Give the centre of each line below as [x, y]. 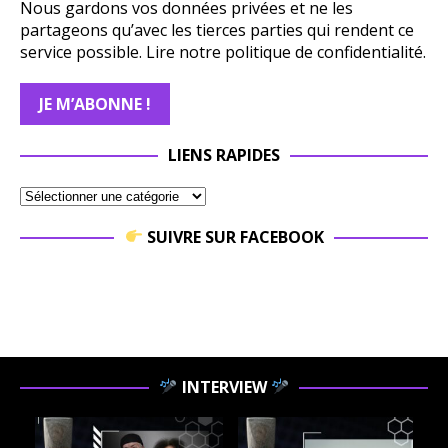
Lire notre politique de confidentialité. [286, 51]
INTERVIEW [224, 386]
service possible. [83, 51]
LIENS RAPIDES [224, 154]
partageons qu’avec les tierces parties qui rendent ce [217, 29]
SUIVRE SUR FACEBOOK [233, 236]
